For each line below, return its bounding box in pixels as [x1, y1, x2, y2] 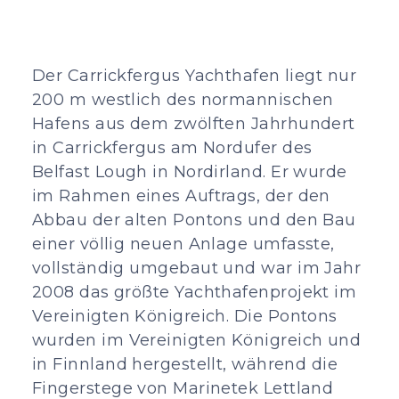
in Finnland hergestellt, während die [32, 354, 338, 374]
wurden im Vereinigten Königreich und [32, 330, 362, 350]
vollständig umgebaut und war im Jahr [32, 258, 362, 278]
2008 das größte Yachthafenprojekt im [32, 282, 357, 302]
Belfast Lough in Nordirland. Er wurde [32, 162, 347, 182]
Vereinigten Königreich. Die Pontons [32, 306, 338, 326]
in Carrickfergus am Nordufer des [32, 138, 313, 158]
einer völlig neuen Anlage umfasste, [32, 234, 335, 254]
